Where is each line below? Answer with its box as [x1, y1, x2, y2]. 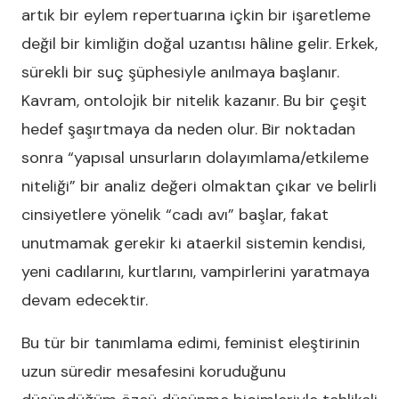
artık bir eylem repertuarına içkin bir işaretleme [21, 4, 370, 26]
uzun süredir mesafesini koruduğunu [21, 361, 286, 382]
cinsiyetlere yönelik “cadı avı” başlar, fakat [21, 204, 329, 225]
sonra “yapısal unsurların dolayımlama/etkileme [21, 147, 369, 168]
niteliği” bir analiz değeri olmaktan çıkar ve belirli [21, 175, 377, 197]
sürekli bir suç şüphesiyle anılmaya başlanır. [21, 61, 339, 83]
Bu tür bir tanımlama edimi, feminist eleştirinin [21, 332, 360, 354]
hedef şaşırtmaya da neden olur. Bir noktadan [21, 118, 355, 140]
